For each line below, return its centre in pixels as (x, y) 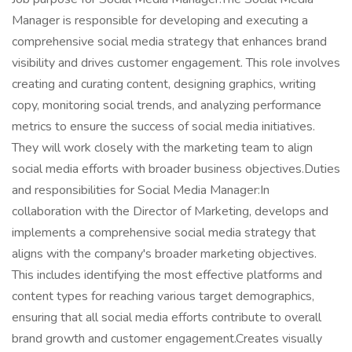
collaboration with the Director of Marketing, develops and (170, 211)
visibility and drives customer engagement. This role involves (176, 63)
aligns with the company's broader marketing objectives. (164, 254)
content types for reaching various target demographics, (163, 296)
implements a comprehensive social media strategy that (164, 233)
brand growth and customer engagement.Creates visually (167, 339)
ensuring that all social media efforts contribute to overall (167, 317)
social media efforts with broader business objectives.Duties (176, 169)
